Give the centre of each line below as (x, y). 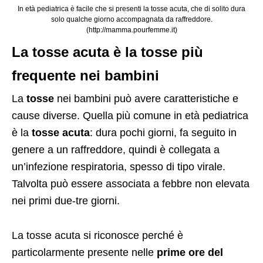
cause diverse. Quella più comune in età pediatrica (130, 115)
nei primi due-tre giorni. (66, 200)
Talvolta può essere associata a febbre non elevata (131, 183)
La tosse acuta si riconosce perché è (97, 235)
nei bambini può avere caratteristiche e (146, 98)
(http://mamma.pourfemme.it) (131, 30)
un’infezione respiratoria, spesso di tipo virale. (119, 166)
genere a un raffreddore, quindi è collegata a (116, 149)
